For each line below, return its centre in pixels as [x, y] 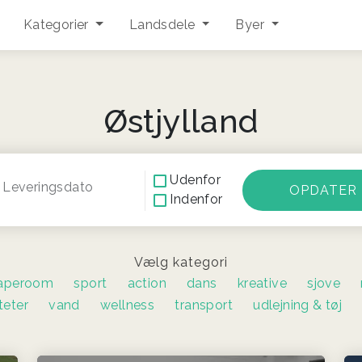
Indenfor [196, 199]
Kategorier [58, 25]
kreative [262, 283]
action [147, 283]
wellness [128, 305]
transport [204, 305]
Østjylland [181, 121]
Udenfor [196, 179]
